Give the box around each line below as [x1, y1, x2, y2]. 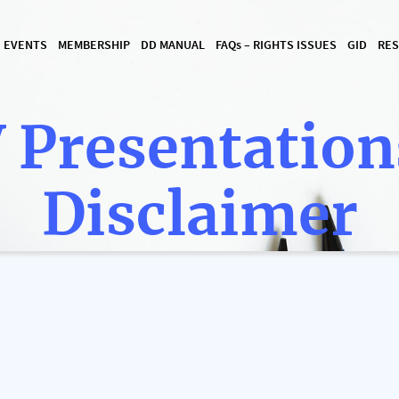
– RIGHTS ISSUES [240, 37, 337, 53]
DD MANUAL [140, 37, 205, 53]
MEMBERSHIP [57, 37, 130, 53]
